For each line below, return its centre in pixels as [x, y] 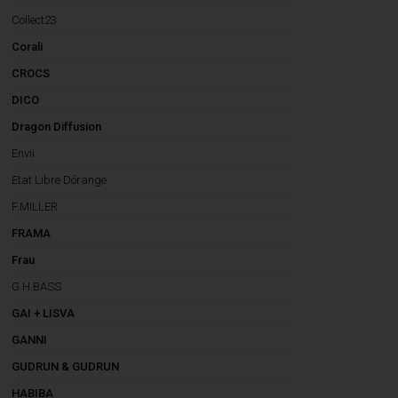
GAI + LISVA [44, 313]
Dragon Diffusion [57, 127]
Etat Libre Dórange [60, 180]
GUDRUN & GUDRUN [66, 366]
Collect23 [35, 20]
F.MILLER [35, 207]
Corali [28, 47]
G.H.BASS [37, 287]
